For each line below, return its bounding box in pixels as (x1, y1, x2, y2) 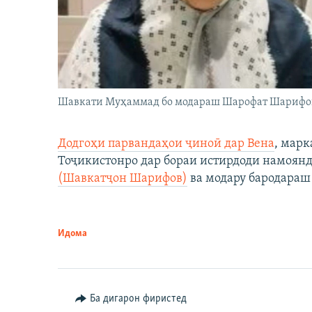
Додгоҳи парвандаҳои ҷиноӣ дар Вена (58, 137, 274, 151)
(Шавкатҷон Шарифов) (58, 172, 187, 186)
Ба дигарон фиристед (89, 293, 187, 305)
